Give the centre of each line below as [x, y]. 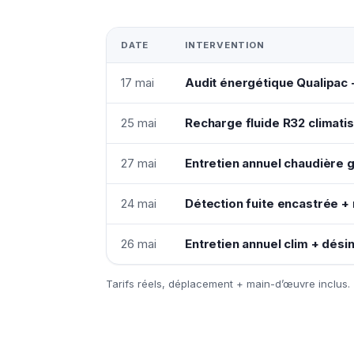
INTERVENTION [225, 45]
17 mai [137, 82]
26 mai [139, 243]
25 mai [139, 122]
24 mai [139, 203]
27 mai [139, 163]
